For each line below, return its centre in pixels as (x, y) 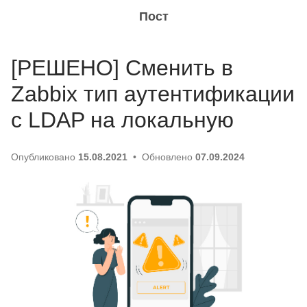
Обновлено (167, 157)
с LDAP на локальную (122, 120)
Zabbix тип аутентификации (153, 94)
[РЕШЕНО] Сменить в (122, 68)
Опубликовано (45, 157)
